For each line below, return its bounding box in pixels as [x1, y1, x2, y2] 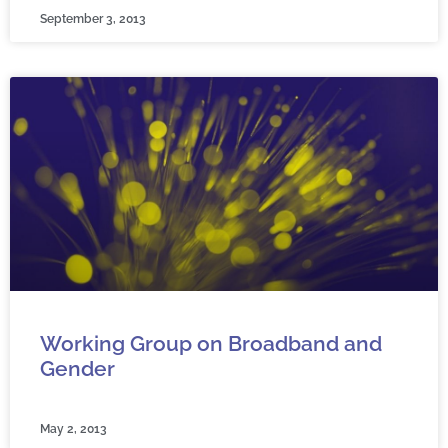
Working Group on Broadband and [40, 331, 382, 356]
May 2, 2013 [40, 422, 107, 436]
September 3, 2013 [40, 12, 146, 26]
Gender [40, 356, 115, 381]
